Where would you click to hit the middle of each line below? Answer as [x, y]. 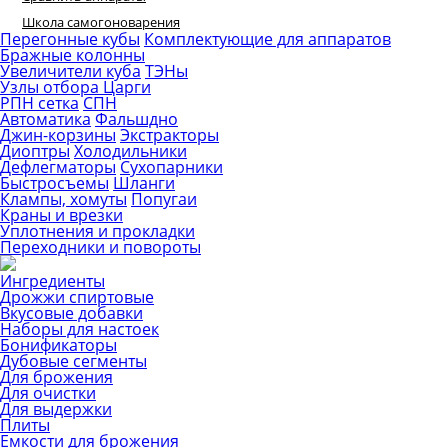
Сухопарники [171, 167]
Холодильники [130, 151]
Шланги [144, 183]
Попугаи [164, 199]
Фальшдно [136, 119]
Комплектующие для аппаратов [267, 39]
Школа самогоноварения [101, 22]
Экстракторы [169, 135]
